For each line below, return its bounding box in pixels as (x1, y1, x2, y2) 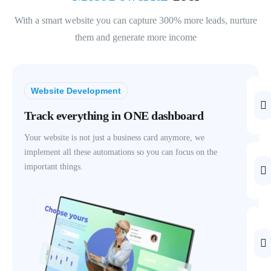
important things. (24, 162, 83, 172)
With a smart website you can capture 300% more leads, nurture (14, 15, 257, 25)
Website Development (31, 85, 121, 96)
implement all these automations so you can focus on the (24, 148, 217, 157)
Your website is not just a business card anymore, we (24, 133, 204, 143)
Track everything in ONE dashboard (24, 109, 204, 123)
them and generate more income (74, 31, 197, 42)
